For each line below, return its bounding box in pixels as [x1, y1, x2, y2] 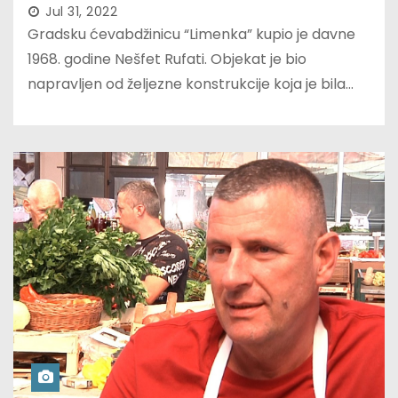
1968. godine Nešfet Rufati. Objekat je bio [28, 49, 306, 70]
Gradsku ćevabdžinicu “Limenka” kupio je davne [28, 24, 355, 45]
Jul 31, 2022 [45, 3, 117, 21]
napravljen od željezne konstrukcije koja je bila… [28, 74, 354, 95]
